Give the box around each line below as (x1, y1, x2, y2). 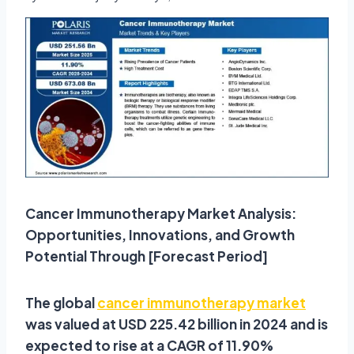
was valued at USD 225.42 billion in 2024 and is (25, 315, 328, 333)
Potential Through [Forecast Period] (25, 247, 268, 265)
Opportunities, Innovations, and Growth (25, 226, 295, 244)
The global (25, 294, 97, 312)
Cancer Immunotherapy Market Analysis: (25, 205, 296, 223)
